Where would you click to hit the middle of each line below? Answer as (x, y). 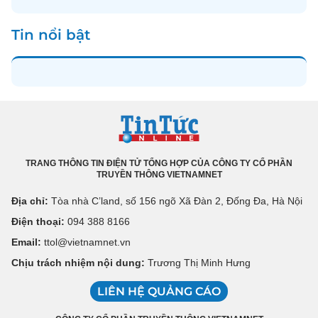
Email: (26, 242)
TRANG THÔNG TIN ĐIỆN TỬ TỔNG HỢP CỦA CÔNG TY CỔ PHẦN (159, 163)
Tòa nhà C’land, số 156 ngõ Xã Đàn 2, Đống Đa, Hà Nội (175, 201)
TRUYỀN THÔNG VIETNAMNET (159, 175)
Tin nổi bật (51, 35)
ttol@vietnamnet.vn (86, 242)
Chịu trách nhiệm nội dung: (78, 263)
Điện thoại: (38, 221)
